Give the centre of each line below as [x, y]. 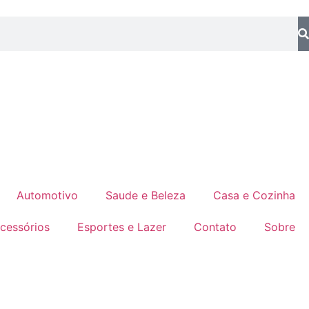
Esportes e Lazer [122, 227]
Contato [215, 227]
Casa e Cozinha [254, 195]
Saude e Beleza [146, 195]
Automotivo [47, 195]
